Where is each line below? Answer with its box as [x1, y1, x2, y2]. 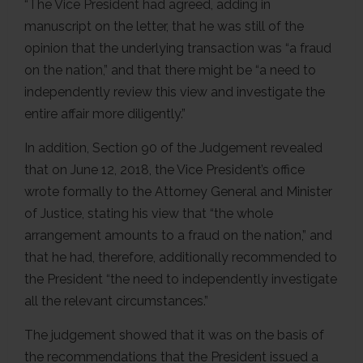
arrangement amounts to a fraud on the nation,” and [24, 227, 332, 243]
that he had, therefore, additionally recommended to [24, 249, 337, 265]
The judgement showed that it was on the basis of [24, 327, 324, 343]
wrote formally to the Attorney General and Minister [24, 183, 332, 199]
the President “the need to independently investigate [24, 271, 337, 287]
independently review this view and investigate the [24, 83, 325, 100]
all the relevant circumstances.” [24, 293, 208, 309]
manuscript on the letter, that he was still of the [24, 18, 304, 34]
